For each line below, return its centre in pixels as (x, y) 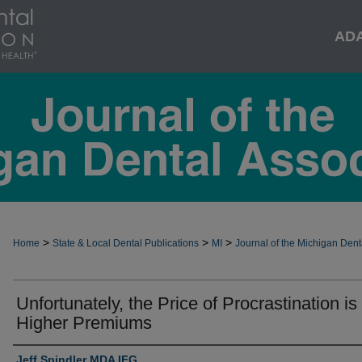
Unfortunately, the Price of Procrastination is (187, 303)
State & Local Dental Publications (126, 243)
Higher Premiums (84, 323)
